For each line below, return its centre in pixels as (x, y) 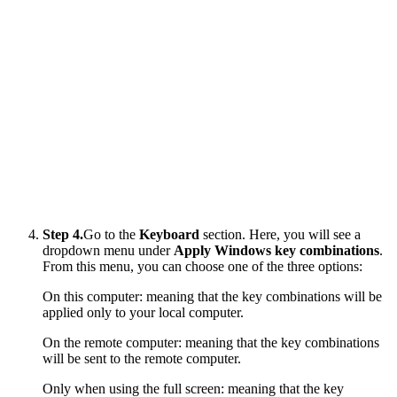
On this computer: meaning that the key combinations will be (212, 296)
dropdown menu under (108, 250)
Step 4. (63, 234)
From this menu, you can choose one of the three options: (202, 266)
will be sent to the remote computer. (142, 358)
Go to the (111, 234)
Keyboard (169, 234)
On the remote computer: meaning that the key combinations (211, 342)
